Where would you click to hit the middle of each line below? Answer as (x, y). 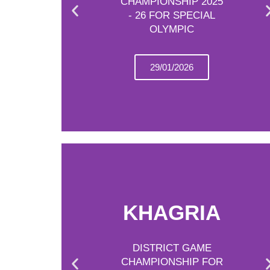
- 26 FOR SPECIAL (172, 15)
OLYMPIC (172, 29)
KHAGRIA (172, 212)
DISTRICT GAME (172, 248)
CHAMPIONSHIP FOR (172, 262)
